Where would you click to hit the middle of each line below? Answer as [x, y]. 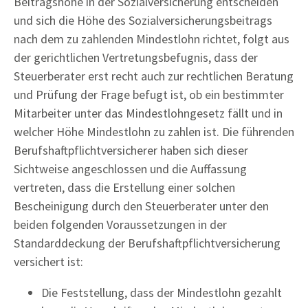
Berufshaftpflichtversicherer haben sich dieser [131, 150]
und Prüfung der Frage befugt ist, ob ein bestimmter [149, 94]
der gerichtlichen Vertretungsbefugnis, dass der [136, 57]
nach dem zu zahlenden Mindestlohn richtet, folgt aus [152, 38]
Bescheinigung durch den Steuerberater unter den [141, 206]
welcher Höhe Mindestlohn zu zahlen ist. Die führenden [154, 131]
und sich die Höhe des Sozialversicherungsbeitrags [143, 20]
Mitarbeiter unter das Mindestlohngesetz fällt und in [148, 113]
